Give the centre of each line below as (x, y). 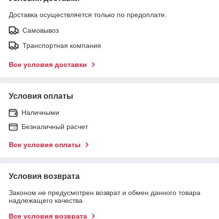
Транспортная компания (62, 45)
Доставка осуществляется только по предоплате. (88, 14)
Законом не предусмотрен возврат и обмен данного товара (105, 192)
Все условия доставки (48, 64)
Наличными (40, 112)
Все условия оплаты (45, 144)
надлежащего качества (46, 200)
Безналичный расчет (55, 126)
